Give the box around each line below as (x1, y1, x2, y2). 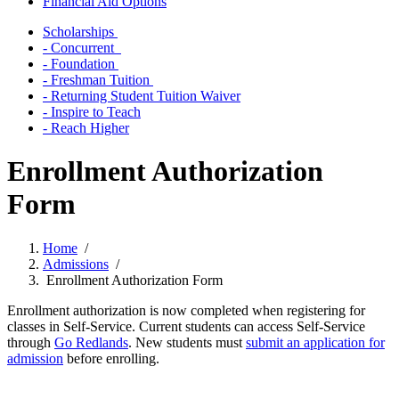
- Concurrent (43, 40, 121, 55)
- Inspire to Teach (43, 104, 141, 119)
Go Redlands (54, 334, 128, 350)
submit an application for (246, 334, 385, 350)
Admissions (43, 256, 109, 272)
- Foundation (43, 56, 118, 71)
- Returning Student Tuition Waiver (43, 88, 240, 103)
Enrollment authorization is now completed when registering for (7, 302, 365, 318)
